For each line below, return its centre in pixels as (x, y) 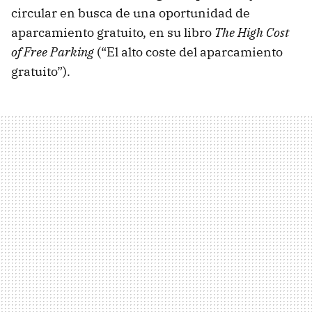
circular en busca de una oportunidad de (131, 13)
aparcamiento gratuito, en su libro (113, 33)
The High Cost (252, 33)
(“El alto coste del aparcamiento (188, 52)
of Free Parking (53, 52)
